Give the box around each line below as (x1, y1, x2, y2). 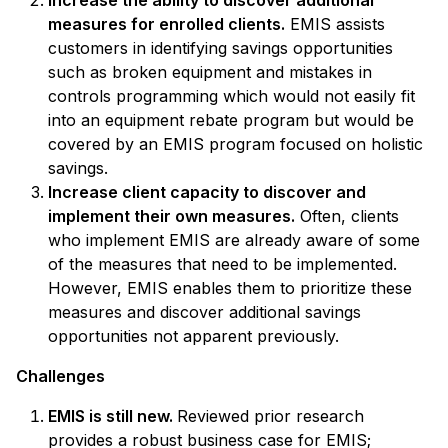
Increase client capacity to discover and (48, 181, 366, 202)
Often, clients (295, 205, 399, 226)
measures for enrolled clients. (48, 13, 285, 34)
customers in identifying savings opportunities (48, 37, 393, 58)
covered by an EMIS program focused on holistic (48, 133, 423, 154)
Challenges (16, 365, 105, 386)
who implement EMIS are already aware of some (48, 229, 420, 250)
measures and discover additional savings (48, 301, 361, 322)
